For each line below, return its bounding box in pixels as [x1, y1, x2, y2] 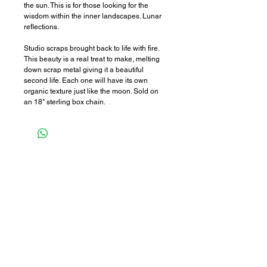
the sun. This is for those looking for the [24, 1, 148, 10]
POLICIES [79, 173, 112, 181]
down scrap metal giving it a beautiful [24, 66, 144, 74]
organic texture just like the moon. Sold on [24, 87, 159, 95]
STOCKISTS [75, 148, 116, 156]
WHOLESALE [73, 198, 118, 206]
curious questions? [57, 232, 134, 247]
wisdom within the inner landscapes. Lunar [24, 12, 162, 20]
